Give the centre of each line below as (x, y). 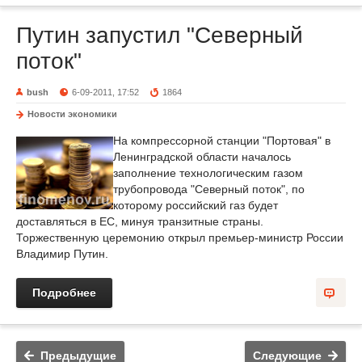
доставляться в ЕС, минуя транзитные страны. (140, 221)
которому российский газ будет (196, 205)
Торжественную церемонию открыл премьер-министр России (180, 238)
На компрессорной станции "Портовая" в (222, 141)
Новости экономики (72, 114)
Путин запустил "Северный (160, 35)
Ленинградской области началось (202, 157)
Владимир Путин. (62, 254)
